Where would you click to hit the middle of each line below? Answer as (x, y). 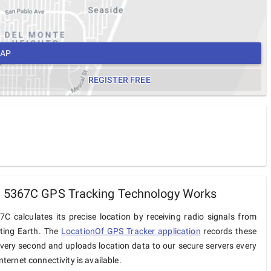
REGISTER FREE (118, 80)
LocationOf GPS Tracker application (131, 231)
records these (229, 231)
